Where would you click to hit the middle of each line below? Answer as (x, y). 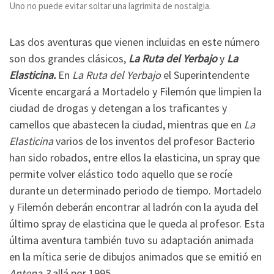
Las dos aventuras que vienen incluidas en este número (135, 42)
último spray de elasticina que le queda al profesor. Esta (137, 223)
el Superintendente (206, 75)
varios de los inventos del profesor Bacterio (155, 141)
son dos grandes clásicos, (69, 58)
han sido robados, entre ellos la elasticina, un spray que (135, 157)
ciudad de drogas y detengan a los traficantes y (118, 108)
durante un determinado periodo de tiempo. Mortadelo (135, 190)
